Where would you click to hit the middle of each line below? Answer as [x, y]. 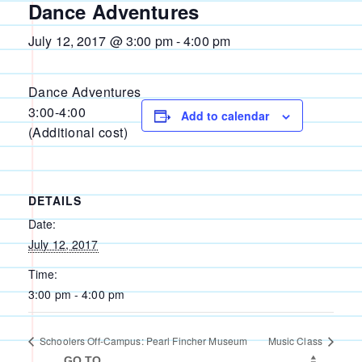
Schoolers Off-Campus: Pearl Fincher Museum [143, 341]
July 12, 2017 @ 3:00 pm [101, 41]
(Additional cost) [78, 132]
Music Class [296, 341]
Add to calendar [225, 116]
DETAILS [55, 200]
